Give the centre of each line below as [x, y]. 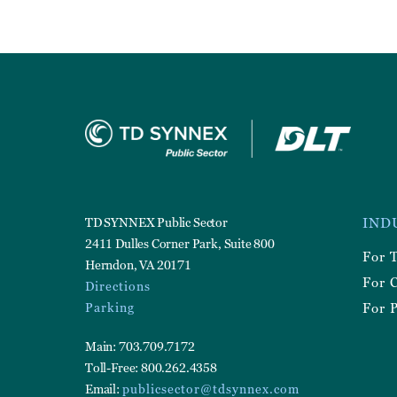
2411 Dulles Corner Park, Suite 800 [180, 243]
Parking [110, 307]
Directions [118, 285]
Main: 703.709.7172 [140, 346]
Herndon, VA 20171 [138, 264]
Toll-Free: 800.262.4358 [151, 367]
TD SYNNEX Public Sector [156, 222]
